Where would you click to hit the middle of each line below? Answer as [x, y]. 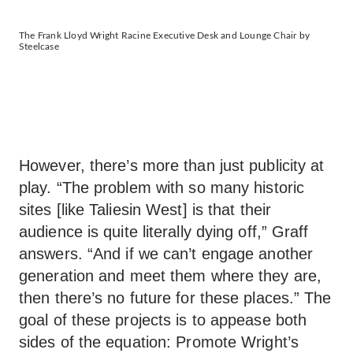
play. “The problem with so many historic [162, 188]
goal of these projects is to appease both [163, 320]
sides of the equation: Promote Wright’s [159, 342]
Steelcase [39, 46]
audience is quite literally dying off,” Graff [164, 232]
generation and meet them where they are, [171, 276]
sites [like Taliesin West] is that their [145, 210]
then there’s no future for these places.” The [175, 298]
